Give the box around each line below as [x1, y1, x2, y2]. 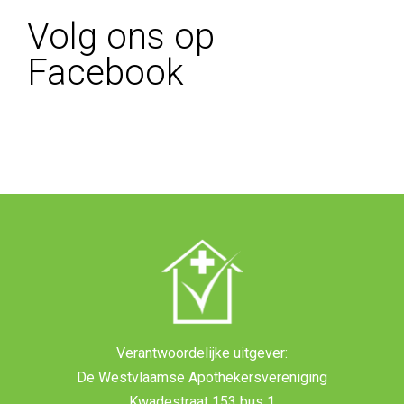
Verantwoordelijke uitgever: [116, 344, 288, 363]
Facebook [27, 51, 184, 95]
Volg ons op [27, 15, 215, 59]
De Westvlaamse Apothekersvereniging [77, 369, 327, 387]
